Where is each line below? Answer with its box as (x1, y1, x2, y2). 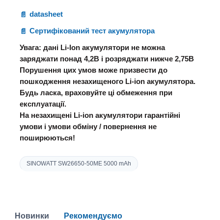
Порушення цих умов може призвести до (20, 66, 167, 74)
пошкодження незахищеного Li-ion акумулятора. (20, 77, 195, 85)
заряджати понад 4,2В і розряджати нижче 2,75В (20, 55, 194, 63)
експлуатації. (20, 100, 66, 108)
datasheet (29, 10, 63, 19)
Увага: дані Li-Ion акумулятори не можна (20, 43, 165, 52)
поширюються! (20, 134, 75, 142)
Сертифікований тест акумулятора (29, 27, 155, 35)
